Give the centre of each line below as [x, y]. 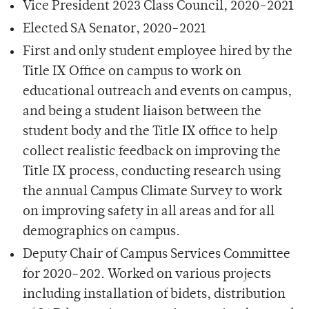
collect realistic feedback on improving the [151, 152]
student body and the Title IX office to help [150, 132]
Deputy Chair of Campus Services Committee [156, 255]
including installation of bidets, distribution [154, 295]
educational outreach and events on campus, [157, 92]
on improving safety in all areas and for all [148, 212]
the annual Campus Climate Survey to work [152, 192]
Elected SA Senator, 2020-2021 [114, 29]
